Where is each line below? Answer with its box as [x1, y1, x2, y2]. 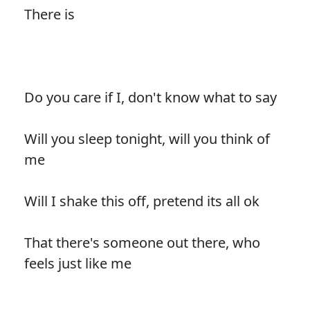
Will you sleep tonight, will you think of [24, 129, 270, 149]
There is [24, 5, 75, 24]
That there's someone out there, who [24, 233, 260, 253]
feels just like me [24, 254, 131, 273]
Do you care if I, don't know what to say [24, 88, 277, 107]
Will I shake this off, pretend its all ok [24, 192, 259, 211]
